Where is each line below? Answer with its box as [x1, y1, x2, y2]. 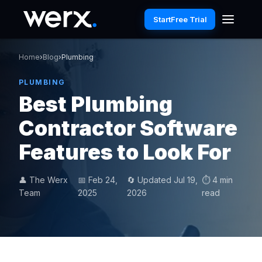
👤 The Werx [19, 175, 68, 185]
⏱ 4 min [202, 175, 233, 185]
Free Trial [170, 15, 207, 24]
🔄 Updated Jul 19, [127, 175, 198, 185]
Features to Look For [19, 139, 231, 165]
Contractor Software [19, 115, 237, 141]
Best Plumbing [19, 91, 173, 117]
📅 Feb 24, [77, 175, 118, 185]
